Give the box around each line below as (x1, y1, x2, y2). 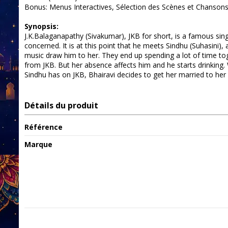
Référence (24, 122, 63, 132)
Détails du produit (24, 100, 98, 111)
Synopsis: (24, 21, 59, 32)
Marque (24, 139, 52, 150)
